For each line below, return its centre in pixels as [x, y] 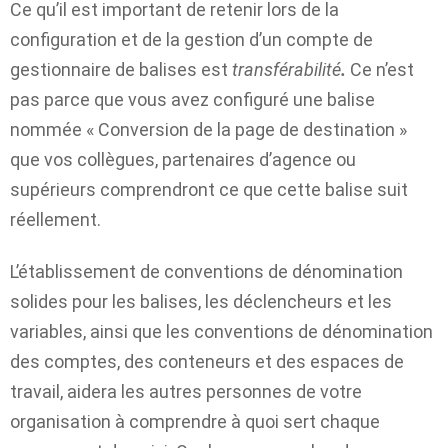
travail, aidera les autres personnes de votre [186, 392]
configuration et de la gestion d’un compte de [191, 39]
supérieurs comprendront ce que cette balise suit [209, 189]
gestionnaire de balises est [121, 69]
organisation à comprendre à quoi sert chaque [195, 422]
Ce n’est [382, 69]
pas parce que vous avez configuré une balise [192, 99]
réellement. [55, 219]
